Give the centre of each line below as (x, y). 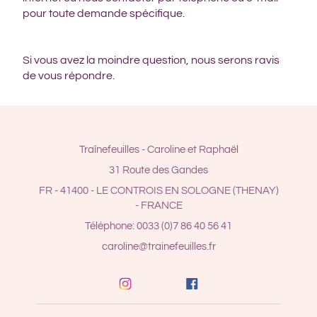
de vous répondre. (69, 76)
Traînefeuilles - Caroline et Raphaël (158, 149)
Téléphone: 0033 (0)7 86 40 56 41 (158, 226)
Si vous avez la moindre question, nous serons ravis (151, 60)
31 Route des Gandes (158, 170)
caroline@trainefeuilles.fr (158, 246)
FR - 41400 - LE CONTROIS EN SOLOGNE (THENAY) (158, 190)
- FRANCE (158, 205)
